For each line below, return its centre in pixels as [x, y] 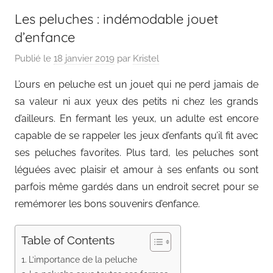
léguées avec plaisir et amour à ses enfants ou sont [136, 170]
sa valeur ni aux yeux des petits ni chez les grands [136, 102]
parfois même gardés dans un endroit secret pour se [136, 187]
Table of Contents [68, 240]
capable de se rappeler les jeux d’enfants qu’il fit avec [136, 136]
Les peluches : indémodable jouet [116, 19]
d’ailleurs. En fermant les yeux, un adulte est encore [136, 119]
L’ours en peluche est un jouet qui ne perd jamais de [136, 85]
